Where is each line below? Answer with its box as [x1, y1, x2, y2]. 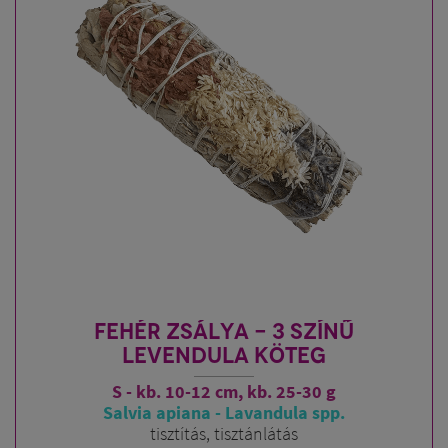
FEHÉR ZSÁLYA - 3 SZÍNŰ [94, 318, 354, 345]
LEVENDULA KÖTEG [122, 342, 326, 369]
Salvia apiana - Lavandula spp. [103, 401, 345, 424]
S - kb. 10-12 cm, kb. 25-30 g [112, 380, 336, 403]
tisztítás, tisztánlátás [150, 422, 298, 445]
